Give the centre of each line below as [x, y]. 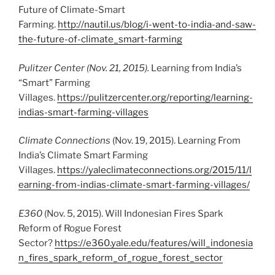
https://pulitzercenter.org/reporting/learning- [155, 97]
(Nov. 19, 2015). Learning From [176, 141]
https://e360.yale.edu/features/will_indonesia [154, 243]
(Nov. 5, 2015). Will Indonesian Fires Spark [134, 213]
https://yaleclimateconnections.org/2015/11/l [154, 170]
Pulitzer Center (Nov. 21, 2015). [85, 68]
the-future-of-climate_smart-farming [100, 40]
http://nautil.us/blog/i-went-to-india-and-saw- [157, 25]
